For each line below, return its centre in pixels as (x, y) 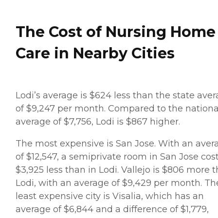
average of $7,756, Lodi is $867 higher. (99, 121)
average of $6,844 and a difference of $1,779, (112, 209)
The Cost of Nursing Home (116, 32)
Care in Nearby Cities (95, 53)
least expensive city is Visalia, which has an (110, 196)
